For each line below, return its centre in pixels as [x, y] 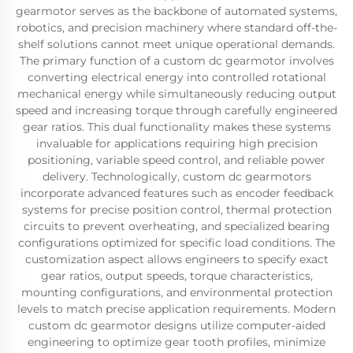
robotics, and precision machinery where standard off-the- [176, 28]
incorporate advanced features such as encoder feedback [176, 193]
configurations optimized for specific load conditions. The [176, 243]
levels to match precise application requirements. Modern [176, 309]
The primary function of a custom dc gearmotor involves [176, 61]
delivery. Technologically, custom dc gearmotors [176, 176]
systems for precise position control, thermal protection [176, 210]
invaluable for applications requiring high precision [176, 143]
